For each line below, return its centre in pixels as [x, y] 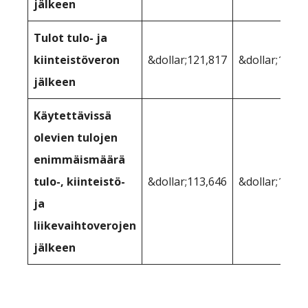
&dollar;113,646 [187, 181]
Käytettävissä [73, 115]
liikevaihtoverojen [85, 225]
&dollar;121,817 [187, 59]
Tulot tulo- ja [70, 37]
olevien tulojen [76, 137]
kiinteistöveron [77, 59]
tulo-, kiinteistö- [79, 181]
